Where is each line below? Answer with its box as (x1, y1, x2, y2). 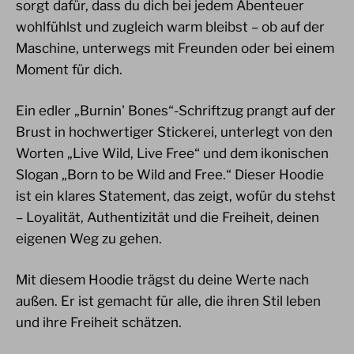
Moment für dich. (16, 61, 122, 77)
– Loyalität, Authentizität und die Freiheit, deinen (16, 209, 319, 225)
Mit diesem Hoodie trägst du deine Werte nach (16, 271, 309, 288)
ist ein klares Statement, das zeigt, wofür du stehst (16, 187, 336, 204)
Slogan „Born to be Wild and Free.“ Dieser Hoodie (16, 166, 324, 183)
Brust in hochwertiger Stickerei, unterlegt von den (16, 123, 333, 140)
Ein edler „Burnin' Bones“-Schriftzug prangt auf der (16, 102, 336, 119)
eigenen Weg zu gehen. (16, 230, 162, 247)
